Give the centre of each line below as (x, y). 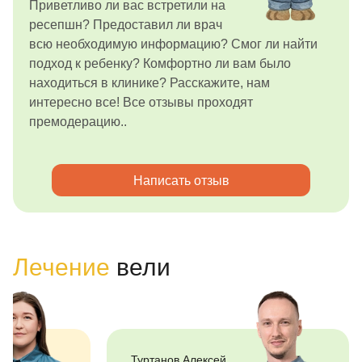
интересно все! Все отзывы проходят (141, 102)
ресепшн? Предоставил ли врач (126, 25)
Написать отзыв (181, 180)
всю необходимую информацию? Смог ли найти (173, 44)
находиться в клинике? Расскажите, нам (149, 83)
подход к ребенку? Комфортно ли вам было (160, 63)
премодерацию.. (78, 122)
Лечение (61, 267)
